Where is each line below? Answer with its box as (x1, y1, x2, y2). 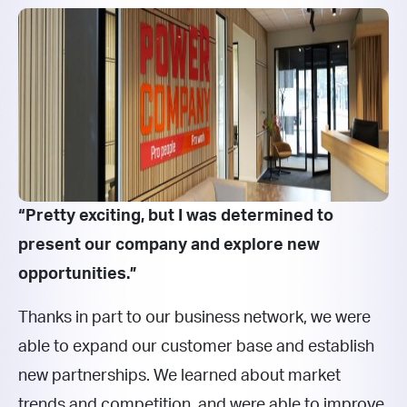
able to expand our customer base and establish (18, 338, 374, 355)
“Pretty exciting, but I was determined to (18, 207, 333, 224)
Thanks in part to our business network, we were (18, 309, 371, 326)
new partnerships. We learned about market (18, 367, 341, 384)
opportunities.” (18, 265, 137, 283)
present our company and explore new (18, 236, 320, 253)
